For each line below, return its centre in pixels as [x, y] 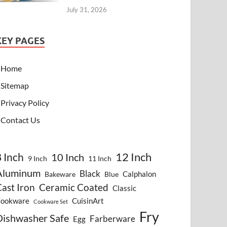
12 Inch [134, 157]
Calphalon [140, 174]
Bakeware [60, 174]
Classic [125, 188]
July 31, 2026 [87, 10]
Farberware [113, 219]
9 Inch [38, 159]
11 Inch [100, 159]
